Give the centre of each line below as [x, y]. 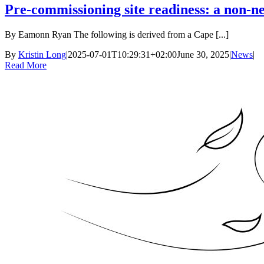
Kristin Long [42, 55]
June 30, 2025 [203, 55]
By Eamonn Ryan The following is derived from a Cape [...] [117, 35]
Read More [26, 65]
